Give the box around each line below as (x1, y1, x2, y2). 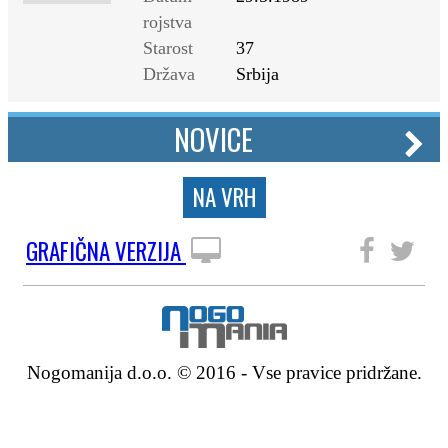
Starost (143, 38, 193, 58)
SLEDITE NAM (233, 234, 349, 268)
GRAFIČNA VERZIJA (26, 234, 186, 268)
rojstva (143, 12, 192, 32)
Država (143, 64, 195, 84)
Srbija (236, 64, 279, 84)
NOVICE (174, 118, 253, 160)
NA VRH (192, 180, 256, 214)
